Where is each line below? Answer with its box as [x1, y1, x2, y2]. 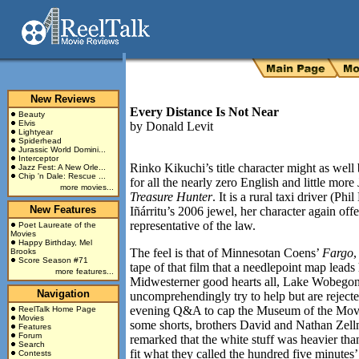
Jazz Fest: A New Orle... [18, 163, 106, 171]
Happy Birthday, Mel [18, 238, 92, 247]
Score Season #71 [18, 256, 88, 264]
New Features [30, 204, 96, 216]
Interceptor [18, 154, 58, 163]
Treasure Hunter [130, 190, 212, 204]
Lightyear [18, 127, 53, 136]
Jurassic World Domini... [18, 145, 106, 154]
